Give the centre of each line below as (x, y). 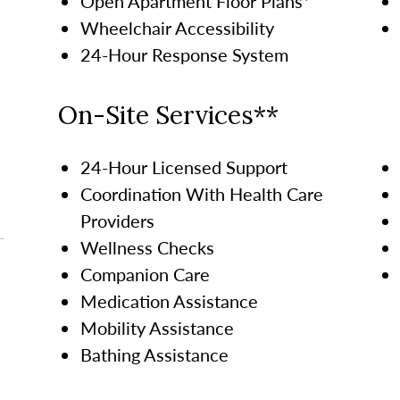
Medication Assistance (169, 300)
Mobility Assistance (157, 327)
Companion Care (145, 274)
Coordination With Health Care (201, 193)
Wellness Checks (147, 247)
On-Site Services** (168, 115)
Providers (117, 220)
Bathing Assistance (154, 354)
